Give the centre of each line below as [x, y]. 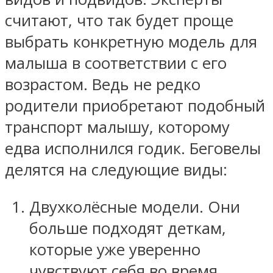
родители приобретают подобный [135, 106]
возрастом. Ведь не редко [103, 85]
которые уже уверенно [115, 249]
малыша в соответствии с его [116, 63]
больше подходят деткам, [128, 228]
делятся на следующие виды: [116, 170]
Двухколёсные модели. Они [135, 207]
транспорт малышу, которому [117, 127]
